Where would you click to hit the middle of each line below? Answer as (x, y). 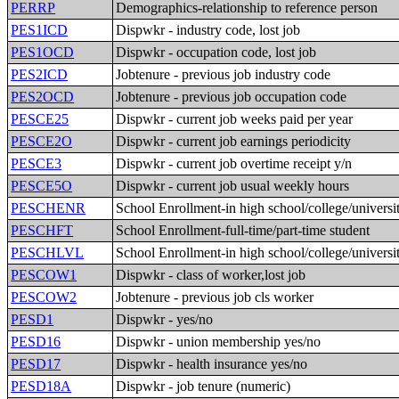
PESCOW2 (44, 297)
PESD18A (41, 386)
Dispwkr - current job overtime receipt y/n (234, 163)
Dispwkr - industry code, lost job (208, 30)
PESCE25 (40, 119)
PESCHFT (42, 230)
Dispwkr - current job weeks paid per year (235, 119)
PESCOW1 (44, 275)
